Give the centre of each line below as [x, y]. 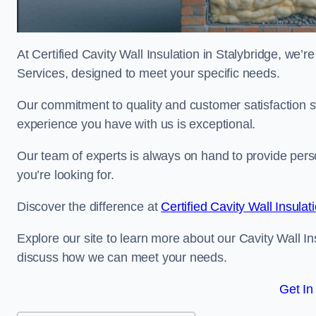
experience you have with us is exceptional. [136, 124]
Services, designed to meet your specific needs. [148, 73]
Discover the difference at [89, 207]
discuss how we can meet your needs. [122, 257]
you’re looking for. [66, 175]
